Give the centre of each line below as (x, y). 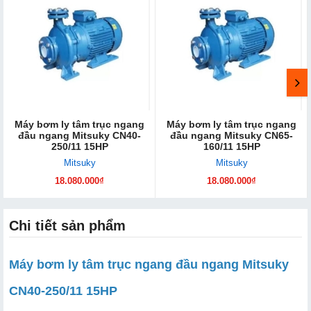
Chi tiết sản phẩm (67, 225)
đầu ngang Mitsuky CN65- (232, 135)
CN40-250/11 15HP (63, 291)
